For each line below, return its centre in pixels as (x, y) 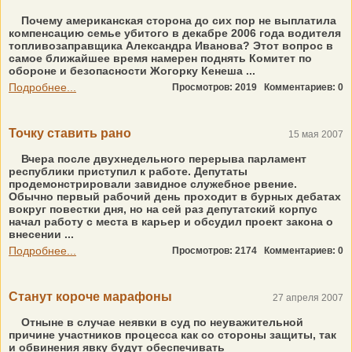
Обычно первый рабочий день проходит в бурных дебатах (175, 196)
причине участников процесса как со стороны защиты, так (172, 335)
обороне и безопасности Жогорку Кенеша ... (132, 71)
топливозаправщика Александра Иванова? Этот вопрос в (171, 46)
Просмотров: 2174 (218, 251)
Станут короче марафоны (90, 297)
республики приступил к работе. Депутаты (128, 171)
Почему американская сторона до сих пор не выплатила (177, 20)
